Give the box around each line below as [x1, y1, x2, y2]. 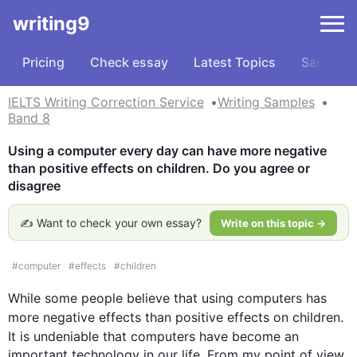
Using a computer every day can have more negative [8, 143, 327, 159]
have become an [195, 328, 299, 344]
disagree [8, 178, 61, 194]
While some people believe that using [8, 290, 237, 306]
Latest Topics [194, 54, 276, 70]
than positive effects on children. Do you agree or [8, 160, 310, 176]
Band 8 [8, 110, 50, 126]
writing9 [13, 12, 90, 35]
